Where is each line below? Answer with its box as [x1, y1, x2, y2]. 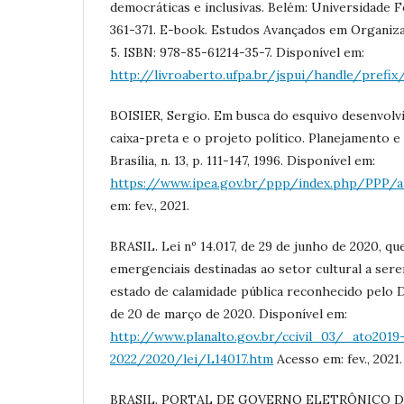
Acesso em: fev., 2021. [273, 351, 402, 367]
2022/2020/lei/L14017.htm [110, 351, 273, 367]
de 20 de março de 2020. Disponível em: [110, 306, 347, 322]
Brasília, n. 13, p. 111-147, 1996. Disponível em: [110, 152, 375, 169]
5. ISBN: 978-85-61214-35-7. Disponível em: [110, 44, 364, 60]
